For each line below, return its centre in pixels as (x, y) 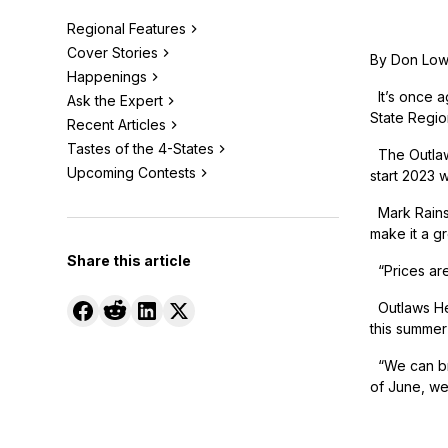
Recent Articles (117, 125)
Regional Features (127, 29)
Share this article (129, 261)
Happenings (107, 77)
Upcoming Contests (132, 173)
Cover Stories (113, 53)
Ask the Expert (115, 101)
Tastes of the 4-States (141, 149)
